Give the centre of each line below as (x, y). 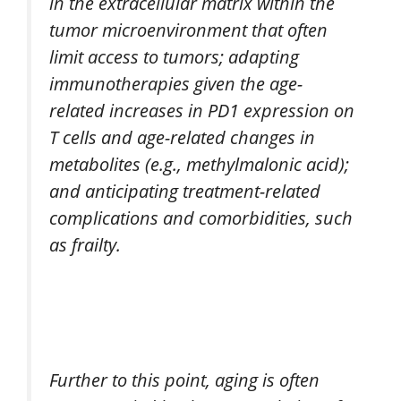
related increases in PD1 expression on (202, 110)
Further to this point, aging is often (184, 380)
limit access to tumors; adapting (174, 56)
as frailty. (85, 244)
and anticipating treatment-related (185, 190)
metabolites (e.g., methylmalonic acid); (199, 163)
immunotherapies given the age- (176, 83)
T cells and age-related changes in (182, 137)
